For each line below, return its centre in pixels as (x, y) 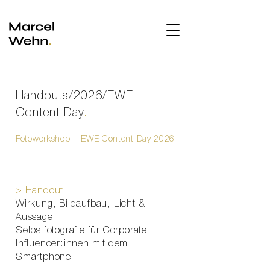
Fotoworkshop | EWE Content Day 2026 (96, 140)
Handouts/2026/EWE (74, 96)
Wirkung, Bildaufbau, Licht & (80, 204)
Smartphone (44, 257)
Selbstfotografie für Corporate (82, 231)
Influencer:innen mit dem (72, 244)
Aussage (34, 218)
